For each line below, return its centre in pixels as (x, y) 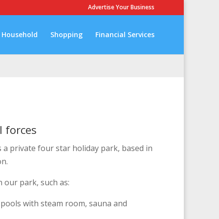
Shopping (66, 34)
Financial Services (125, 34)
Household (20, 34)
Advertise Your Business (121, 7)
